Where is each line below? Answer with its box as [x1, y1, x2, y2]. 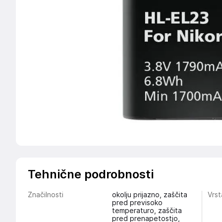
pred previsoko [111, 199, 163, 207]
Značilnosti [28, 191, 63, 199]
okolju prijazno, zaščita [111, 191, 187, 199]
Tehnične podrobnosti [28, 167, 154, 181]
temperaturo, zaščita [111, 207, 182, 215]
